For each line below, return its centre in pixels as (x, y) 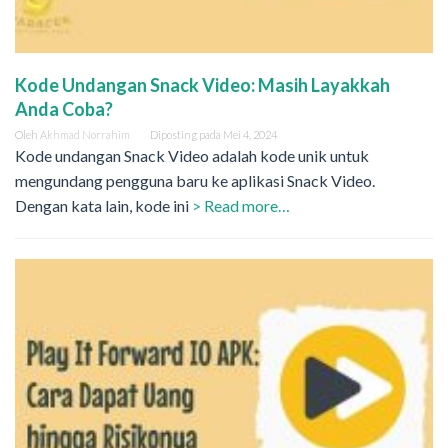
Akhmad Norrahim (85, 135)
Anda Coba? (67, 109)
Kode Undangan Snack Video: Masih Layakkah (202, 85)
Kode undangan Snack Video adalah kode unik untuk (192, 156)
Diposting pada (186, 135)
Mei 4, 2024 (250, 135)
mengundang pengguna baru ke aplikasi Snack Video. (196, 181)
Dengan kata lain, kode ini (103, 206)
